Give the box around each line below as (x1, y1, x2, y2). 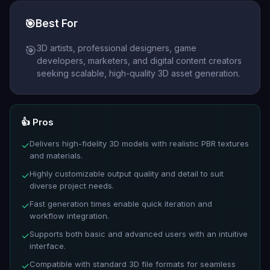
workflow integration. (30, 211, 109, 221)
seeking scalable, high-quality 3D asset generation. (37, 68, 240, 78)
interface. (30, 241, 66, 251)
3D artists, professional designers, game (37, 43, 196, 53)
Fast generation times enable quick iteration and (30, 199, 212, 209)
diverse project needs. (30, 181, 114, 190)
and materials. (30, 151, 83, 160)
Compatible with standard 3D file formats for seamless (30, 259, 236, 269)
